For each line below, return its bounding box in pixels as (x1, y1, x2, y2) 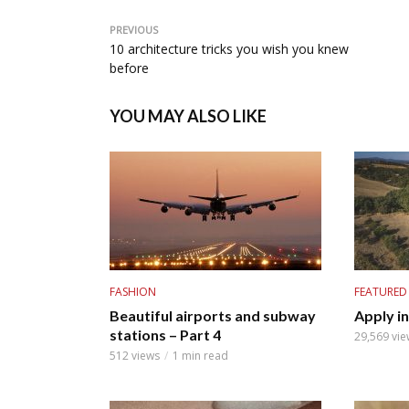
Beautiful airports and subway (110, 306, 316, 324)
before (110, 59, 149, 77)
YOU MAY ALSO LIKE (110, 106, 267, 126)
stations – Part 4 (110, 325, 221, 343)
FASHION (110, 283, 156, 299)
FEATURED (353, 283, 407, 299)
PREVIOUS (110, 23, 158, 37)
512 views (110, 347, 160, 363)
